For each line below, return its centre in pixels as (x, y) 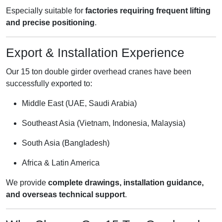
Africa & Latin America (61, 163)
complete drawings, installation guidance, (126, 183)
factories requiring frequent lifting (148, 10)
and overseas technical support (65, 195)
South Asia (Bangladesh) (66, 143)
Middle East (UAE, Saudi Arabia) (79, 104)
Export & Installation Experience (95, 52)
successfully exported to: (49, 84)
